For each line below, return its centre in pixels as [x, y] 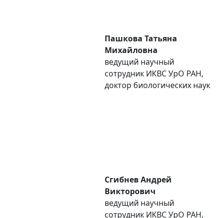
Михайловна [131, 50]
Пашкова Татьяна [141, 38]
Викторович [130, 191]
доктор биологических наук [157, 85]
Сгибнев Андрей [138, 180]
